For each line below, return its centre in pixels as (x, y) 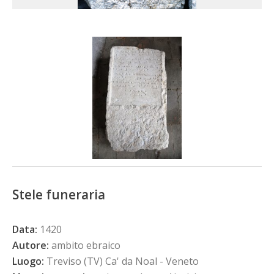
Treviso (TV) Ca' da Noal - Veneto (121, 261)
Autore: (31, 245)
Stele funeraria (59, 194)
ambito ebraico (85, 245)
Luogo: (28, 261)
